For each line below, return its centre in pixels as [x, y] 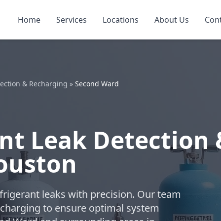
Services [72, 20]
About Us [172, 20]
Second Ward [97, 84]
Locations [121, 20]
